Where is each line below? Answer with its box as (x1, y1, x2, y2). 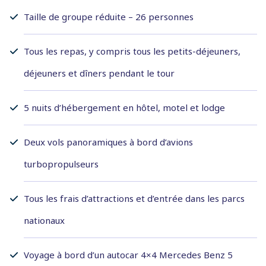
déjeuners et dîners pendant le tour (24, 67, 175, 80)
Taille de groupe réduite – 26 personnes (24, 11, 194, 23)
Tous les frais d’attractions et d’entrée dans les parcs (24, 192, 245, 205)
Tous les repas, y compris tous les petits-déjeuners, (24, 45, 240, 58)
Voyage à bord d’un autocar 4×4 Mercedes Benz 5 (24, 249, 233, 261)
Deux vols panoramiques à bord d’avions (24, 136, 193, 148)
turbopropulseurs (24, 158, 99, 170)
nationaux (24, 214, 65, 227)
